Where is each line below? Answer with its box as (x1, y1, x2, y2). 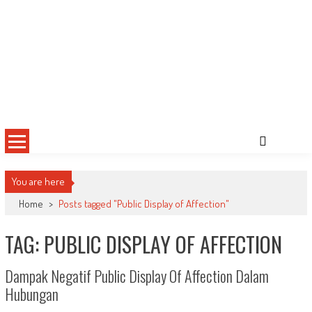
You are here (11, 175, 65, 189)
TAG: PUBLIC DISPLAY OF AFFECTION (4, 228, 282, 260)
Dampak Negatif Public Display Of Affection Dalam (4, 265, 269, 288)
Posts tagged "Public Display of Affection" (58, 197, 229, 211)
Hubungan (4, 283, 58, 306)
